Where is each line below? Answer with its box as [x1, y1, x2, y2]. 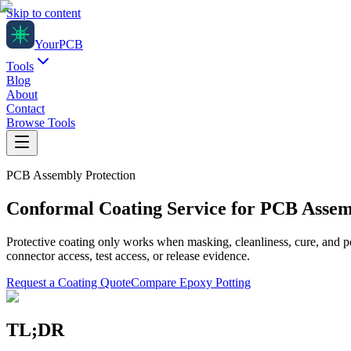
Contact [6, 102, 45, 115]
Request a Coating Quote [6, 275, 131, 289]
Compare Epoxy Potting [131, 275, 251, 289]
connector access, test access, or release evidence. [6, 248, 250, 262]
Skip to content [6, 6, 81, 20]
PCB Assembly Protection [6, 168, 136, 182]
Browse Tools [6, 116, 75, 129]
